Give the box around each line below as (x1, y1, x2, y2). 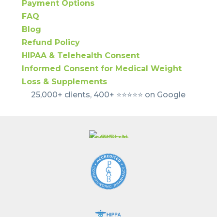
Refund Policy (21, 38, 80, 47)
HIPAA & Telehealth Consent (21, 51, 139, 61)
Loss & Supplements (21, 77, 107, 87)
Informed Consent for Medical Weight (21, 64, 182, 74)
